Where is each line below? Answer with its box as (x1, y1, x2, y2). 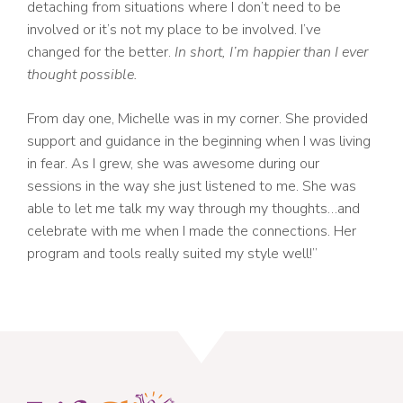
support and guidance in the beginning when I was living (27, 131, 371, 151)
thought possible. (27, 65, 138, 85)
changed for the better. (27, 42, 175, 62)
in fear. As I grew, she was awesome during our (27, 154, 319, 174)
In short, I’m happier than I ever (175, 42, 368, 62)
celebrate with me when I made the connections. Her (27, 221, 356, 241)
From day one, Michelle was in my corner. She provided (27, 109, 368, 129)
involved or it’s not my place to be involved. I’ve (27, 20, 321, 40)
